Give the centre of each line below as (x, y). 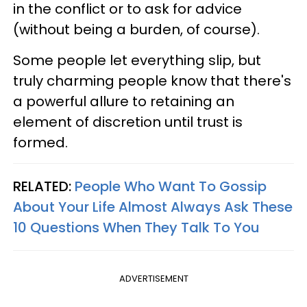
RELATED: (44, 186)
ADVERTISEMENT (153, 278)
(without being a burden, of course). (138, 29)
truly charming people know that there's (152, 81)
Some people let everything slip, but (137, 60)
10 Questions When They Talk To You (136, 227)
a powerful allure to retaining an (124, 101)
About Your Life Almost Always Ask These (153, 207)
